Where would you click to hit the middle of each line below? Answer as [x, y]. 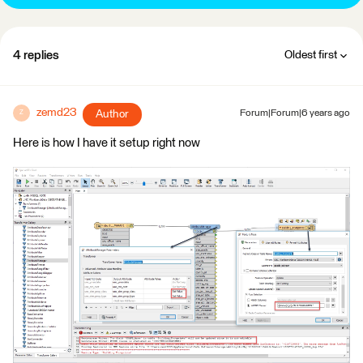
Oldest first [311, 55]
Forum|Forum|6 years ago [295, 113]
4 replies [36, 55]
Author [112, 114]
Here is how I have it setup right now [107, 143]
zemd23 [56, 112]
